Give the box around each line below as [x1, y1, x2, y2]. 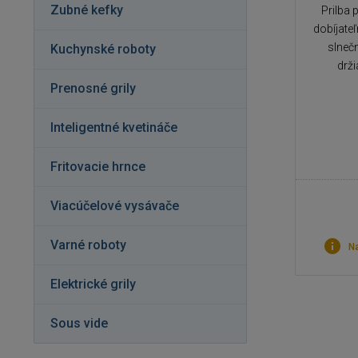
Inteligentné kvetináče [50, 120, 177, 135]
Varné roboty [50, 237, 126, 253]
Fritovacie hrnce [50, 159, 145, 174]
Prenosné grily [50, 81, 136, 96]
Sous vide [50, 316, 108, 331]
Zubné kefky [50, 2, 123, 18]
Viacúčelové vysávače [50, 198, 179, 213]
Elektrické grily [50, 276, 136, 292]
